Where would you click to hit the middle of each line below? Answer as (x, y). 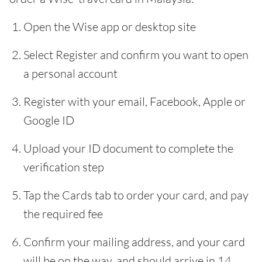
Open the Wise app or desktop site (110, 26)
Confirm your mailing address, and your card (134, 242)
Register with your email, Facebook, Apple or (135, 101)
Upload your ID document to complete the (128, 148)
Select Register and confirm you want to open (136, 54)
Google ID (49, 120)
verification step (64, 167)
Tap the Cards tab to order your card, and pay (136, 195)
